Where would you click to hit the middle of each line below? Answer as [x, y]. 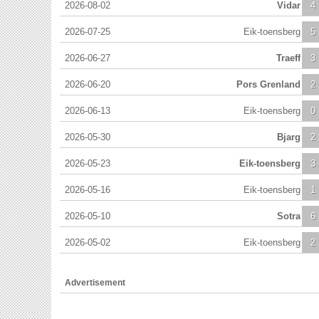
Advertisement [95, 282]
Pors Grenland [268, 84]
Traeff [288, 58]
